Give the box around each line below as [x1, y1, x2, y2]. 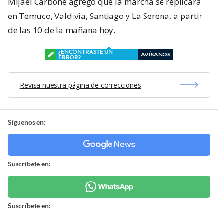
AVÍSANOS [141, 50, 170, 58]
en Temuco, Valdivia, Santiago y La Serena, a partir [8, 10, 202, 21]
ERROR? [58, 53, 81, 61]
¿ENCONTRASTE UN [58, 47, 113, 55]
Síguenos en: [8, 117, 46, 126]
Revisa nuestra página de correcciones [19, 80, 141, 90]
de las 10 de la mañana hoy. [8, 24, 115, 36]
